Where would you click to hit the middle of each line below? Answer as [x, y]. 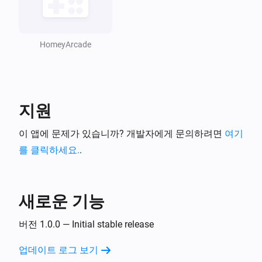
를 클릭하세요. [49, 150]
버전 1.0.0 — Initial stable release [86, 224]
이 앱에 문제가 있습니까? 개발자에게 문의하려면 [122, 133]
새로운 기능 [62, 201]
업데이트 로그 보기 [58, 250]
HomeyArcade [65, 44]
